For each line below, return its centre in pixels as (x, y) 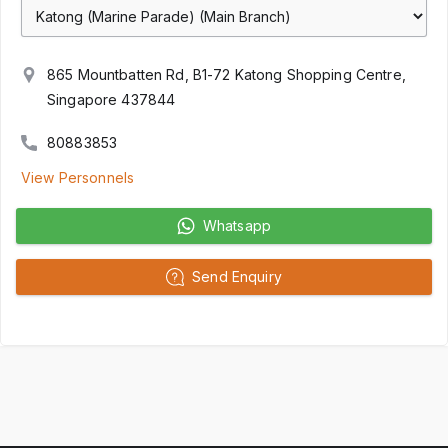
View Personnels (78, 177)
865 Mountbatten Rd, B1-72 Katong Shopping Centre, (226, 74)
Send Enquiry (237, 276)
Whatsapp (237, 225)
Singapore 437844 (111, 99)
